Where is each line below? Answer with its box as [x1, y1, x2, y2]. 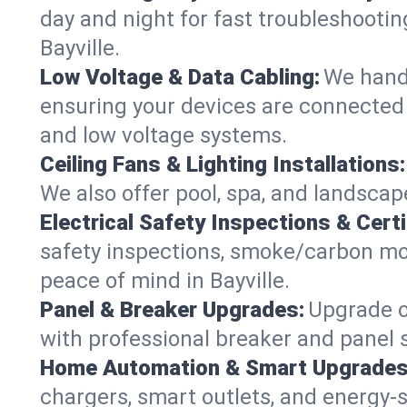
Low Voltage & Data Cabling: [40, 65, 320, 90]
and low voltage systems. [40, 123, 287, 148]
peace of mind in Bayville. [40, 268, 290, 293]
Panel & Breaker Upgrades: [40, 297, 304, 323]
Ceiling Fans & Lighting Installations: [40, 152, 405, 177]
